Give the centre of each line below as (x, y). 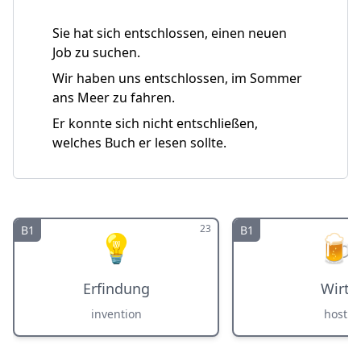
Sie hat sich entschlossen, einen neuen (170, 33)
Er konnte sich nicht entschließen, (155, 123)
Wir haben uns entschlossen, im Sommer (177, 78)
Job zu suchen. (96, 52)
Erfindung (116, 288)
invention (116, 314)
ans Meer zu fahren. (114, 98)
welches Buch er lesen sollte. (139, 143)
